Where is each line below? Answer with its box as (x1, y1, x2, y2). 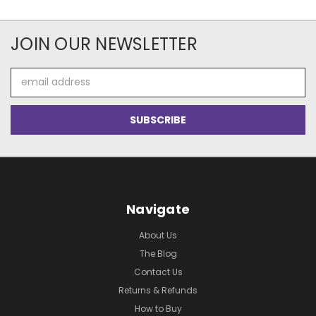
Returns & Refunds (119, 284, 197, 296)
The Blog (139, 247, 177, 260)
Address (11, 82, 49, 97)
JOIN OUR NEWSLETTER (11, 32, 197, 56)
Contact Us (133, 265, 183, 278)
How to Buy (134, 302, 182, 315)
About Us (139, 229, 177, 241)
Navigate (126, 200, 190, 218)
